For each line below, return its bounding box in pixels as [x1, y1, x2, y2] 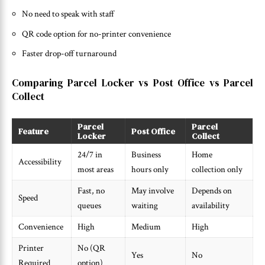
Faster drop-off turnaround [22, 48, 117, 60]
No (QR [77, 243, 105, 254]
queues [77, 200, 101, 212]
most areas [77, 164, 114, 176]
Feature [18, 125, 49, 138]
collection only [192, 164, 243, 176]
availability [192, 200, 230, 212]
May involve [131, 185, 174, 197]
